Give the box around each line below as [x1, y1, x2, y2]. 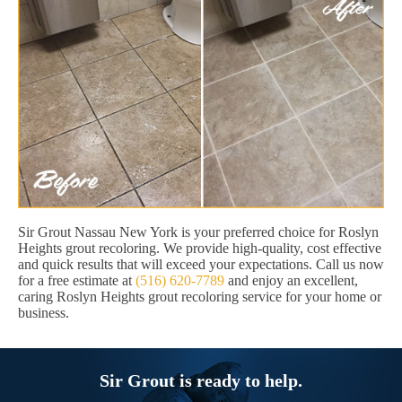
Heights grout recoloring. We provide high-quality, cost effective [18, 240, 381, 257]
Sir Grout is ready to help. [100, 371, 302, 391]
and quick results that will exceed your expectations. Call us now [18, 257, 384, 273]
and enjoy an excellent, [224, 273, 358, 289]
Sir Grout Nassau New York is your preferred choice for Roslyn [18, 224, 379, 240]
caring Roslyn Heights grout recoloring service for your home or [18, 289, 381, 305]
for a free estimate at [18, 273, 135, 289]
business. [18, 305, 69, 321]
